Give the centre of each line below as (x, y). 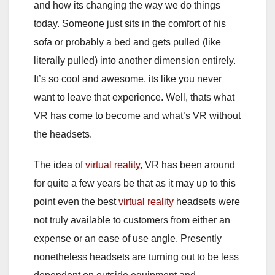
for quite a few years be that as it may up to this (135, 184)
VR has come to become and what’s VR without (137, 116)
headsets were (207, 202)
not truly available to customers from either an (132, 220)
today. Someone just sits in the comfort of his (130, 24)
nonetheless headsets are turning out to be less (136, 257)
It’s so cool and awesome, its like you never (128, 79)
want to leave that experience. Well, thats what (134, 98)
